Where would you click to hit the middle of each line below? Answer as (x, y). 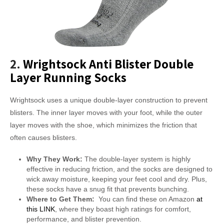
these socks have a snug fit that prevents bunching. (107, 189)
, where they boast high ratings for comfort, (123, 209)
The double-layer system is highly (136, 159)
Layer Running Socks (68, 77)
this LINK (40, 209)
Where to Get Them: (60, 199)
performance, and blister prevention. (84, 219)
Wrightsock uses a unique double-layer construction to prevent (109, 100)
